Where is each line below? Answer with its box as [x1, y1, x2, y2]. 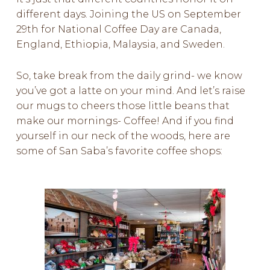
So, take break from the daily [16, 70, 163, 81]
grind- [162, 70, 195, 81]
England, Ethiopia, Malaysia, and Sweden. [16, 39, 225, 50]
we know [194, 70, 242, 81]
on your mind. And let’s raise [101, 85, 245, 96]
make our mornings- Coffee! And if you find [16, 115, 234, 127]
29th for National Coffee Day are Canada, [16, 24, 221, 35]
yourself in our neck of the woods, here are [16, 130, 230, 142]
